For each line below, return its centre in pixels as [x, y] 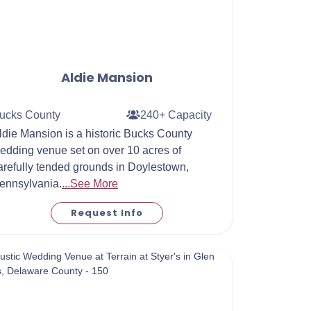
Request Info [107, 213]
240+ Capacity [176, 115]
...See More [90, 184]
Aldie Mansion [107, 77]
